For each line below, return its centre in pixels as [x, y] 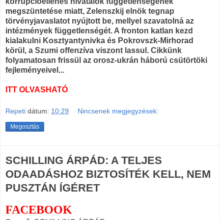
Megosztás [25, 126]
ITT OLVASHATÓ [37, 90]
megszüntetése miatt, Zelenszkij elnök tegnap [90, 11]
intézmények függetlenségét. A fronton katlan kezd [99, 31]
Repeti [15, 111]
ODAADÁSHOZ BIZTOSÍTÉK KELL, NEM [108, 174]
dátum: [39, 111]
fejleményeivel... [35, 70]
